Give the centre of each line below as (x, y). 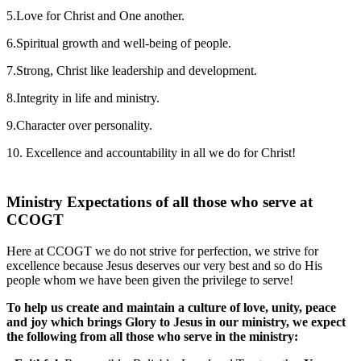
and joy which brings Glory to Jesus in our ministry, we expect (176, 322)
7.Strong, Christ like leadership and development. (132, 71)
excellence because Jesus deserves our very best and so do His (164, 265)
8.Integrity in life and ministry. (83, 98)
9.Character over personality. (79, 126)
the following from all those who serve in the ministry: (152, 336)
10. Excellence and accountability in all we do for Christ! (151, 153)
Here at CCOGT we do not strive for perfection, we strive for (162, 251)
